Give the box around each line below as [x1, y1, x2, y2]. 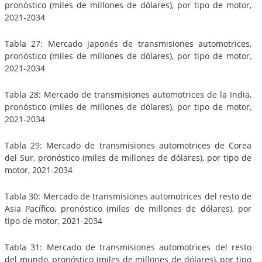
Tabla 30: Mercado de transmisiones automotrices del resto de [5, 190, 251, 202]
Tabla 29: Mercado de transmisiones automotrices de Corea [5, 139, 251, 151]
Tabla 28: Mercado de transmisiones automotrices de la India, [5, 88, 251, 100]
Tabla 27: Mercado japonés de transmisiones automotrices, [5, 37, 251, 49]
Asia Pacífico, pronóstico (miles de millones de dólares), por [5, 202, 251, 214]
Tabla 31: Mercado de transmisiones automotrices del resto [5, 241, 251, 253]
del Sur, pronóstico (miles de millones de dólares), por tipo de [5, 151, 251, 163]
